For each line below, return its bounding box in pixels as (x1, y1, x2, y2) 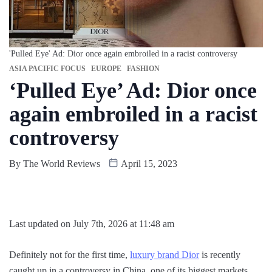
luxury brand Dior (130, 250, 199, 260)
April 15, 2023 (118, 158, 177, 169)
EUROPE (91, 64, 121, 73)
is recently (199, 250, 240, 260)
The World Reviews (23, 158, 100, 169)
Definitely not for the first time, (9, 250, 130, 260)
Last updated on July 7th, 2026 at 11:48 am (9, 219, 174, 229)
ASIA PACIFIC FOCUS (9, 64, 86, 73)
